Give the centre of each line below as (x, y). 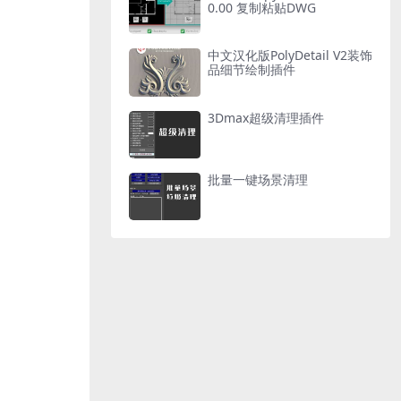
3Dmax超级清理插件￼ (266, 117)
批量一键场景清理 (258, 179)
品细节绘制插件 (252, 70)
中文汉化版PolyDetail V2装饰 (290, 55)
